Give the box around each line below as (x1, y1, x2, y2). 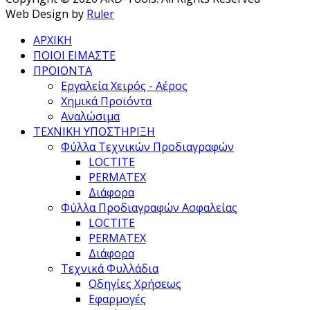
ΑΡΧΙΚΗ (33, 33, 72, 48)
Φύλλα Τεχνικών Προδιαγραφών (61, 139, 234, 155)
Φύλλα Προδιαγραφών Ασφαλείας (61, 200, 237, 216)
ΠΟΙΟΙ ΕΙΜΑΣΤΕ (33, 48, 116, 64)
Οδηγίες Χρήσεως (89, 276, 181, 292)
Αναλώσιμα (61, 109, 120, 125)
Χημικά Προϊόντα (61, 93, 152, 109)
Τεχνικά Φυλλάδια (61, 261, 158, 277)
